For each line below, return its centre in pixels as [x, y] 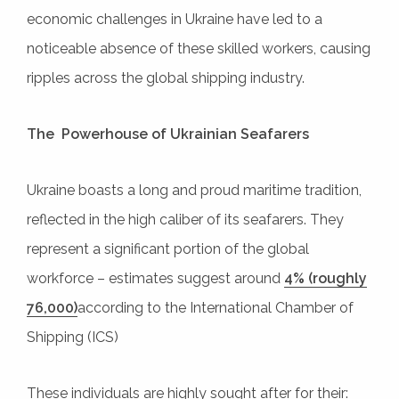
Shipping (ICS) [73, 337]
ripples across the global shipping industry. [166, 77]
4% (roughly [326, 278]
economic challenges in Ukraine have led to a [175, 19]
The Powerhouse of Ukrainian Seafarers [168, 134]
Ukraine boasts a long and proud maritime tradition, [194, 190]
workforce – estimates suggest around [155, 278]
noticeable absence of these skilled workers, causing [199, 48]
